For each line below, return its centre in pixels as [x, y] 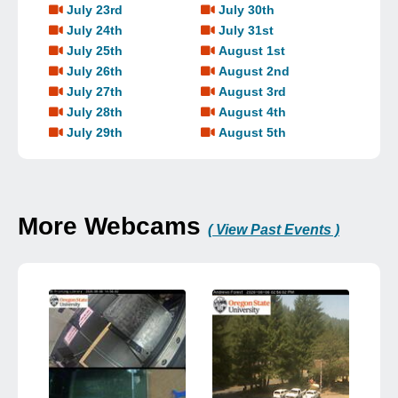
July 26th [95, 72]
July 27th [95, 92]
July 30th [247, 10]
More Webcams [113, 227]
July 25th [95, 51]
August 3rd [253, 92]
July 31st [247, 31]
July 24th [95, 31]
